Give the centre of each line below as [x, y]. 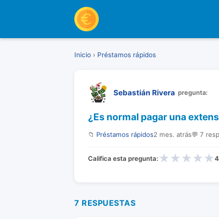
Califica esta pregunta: [123, 158]
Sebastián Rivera [144, 93]
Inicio [83, 55]
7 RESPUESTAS [105, 203]
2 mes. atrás [173, 134]
